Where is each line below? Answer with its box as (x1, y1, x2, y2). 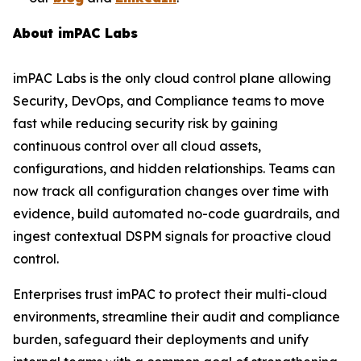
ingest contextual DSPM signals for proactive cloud (13, 228, 331, 245)
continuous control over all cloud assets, (13, 138, 261, 155)
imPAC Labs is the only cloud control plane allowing (13, 70, 331, 87)
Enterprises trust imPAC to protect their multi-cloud (13, 286, 327, 303)
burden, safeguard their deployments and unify (13, 331, 309, 348)
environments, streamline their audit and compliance (13, 309, 340, 326)
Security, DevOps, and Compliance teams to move (13, 93, 325, 110)
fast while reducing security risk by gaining (13, 115, 278, 132)
